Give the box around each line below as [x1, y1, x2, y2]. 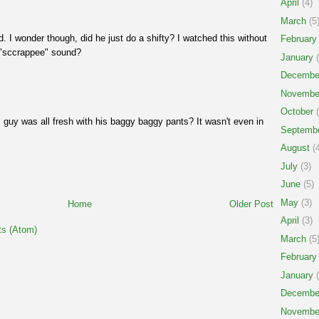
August [281, 142, 310, 154]
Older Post [229, 199, 273, 210]
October [281, 106, 313, 117]
